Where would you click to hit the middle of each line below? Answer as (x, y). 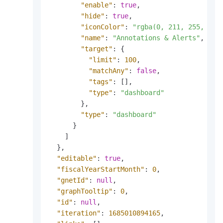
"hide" (93, 16)
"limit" (103, 60)
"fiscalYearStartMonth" (101, 169)
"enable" (97, 5)
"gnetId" (73, 180)
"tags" (101, 82)
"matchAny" (109, 71)
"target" (97, 49)
